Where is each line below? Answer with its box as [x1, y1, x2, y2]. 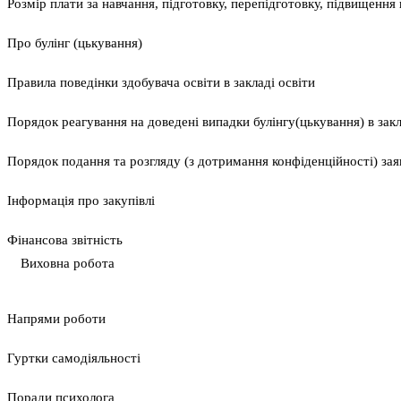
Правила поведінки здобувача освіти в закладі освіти [7, 75, 315, 90]
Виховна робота [21, 256, 115, 271]
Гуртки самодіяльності [7, 351, 141, 366]
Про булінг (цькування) [7, 36, 142, 51]
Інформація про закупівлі [7, 193, 155, 209]
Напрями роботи [7, 311, 106, 327]
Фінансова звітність [7, 233, 123, 248]
